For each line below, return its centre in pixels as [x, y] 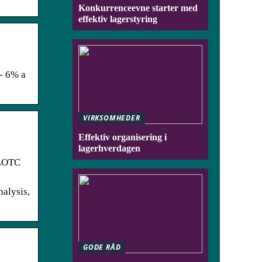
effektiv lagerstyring [118, 19]
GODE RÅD [102, 247]
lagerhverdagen [109, 148]
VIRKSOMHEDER [112, 118]
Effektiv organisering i [123, 137]
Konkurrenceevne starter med [138, 8]
